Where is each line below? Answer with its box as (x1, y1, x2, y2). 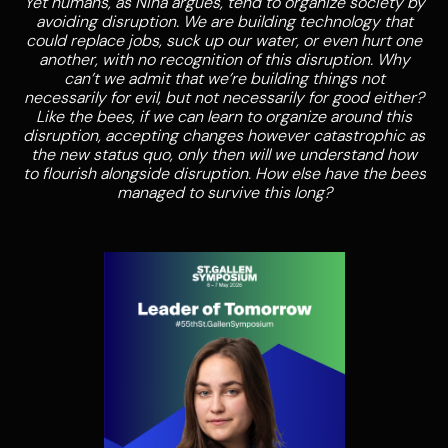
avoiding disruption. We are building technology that (35, 11, 413, 33)
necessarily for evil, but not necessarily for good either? (24, 87, 424, 109)
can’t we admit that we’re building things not (63, 68, 385, 90)
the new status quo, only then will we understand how (31, 144, 417, 166)
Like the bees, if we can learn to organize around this (36, 106, 412, 128)
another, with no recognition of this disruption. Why (38, 49, 410, 71)
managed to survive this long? (116, 182, 332, 204)
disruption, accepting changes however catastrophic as (23, 125, 425, 147)
